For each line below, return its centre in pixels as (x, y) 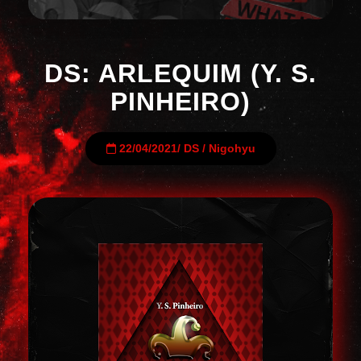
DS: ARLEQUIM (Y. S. (180, 73)
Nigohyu (232, 149)
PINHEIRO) (180, 102)
